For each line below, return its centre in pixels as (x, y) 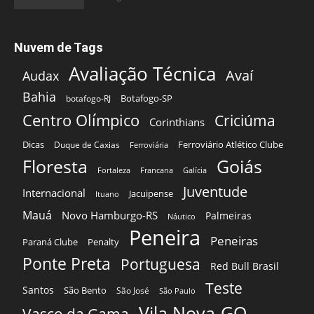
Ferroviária (149, 145)
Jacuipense (151, 194)
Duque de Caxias (87, 145)
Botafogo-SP (146, 98)
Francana (157, 170)
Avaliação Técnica (142, 74)
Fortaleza (114, 170)
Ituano (107, 194)
